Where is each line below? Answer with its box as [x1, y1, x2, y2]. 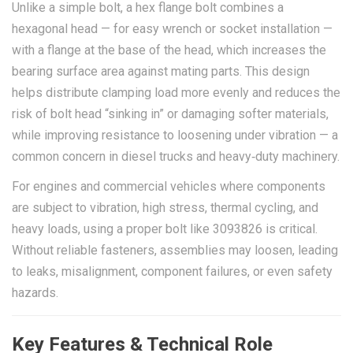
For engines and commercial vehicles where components [12, 179, 325, 194]
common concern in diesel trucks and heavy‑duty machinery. [12, 148, 340, 164]
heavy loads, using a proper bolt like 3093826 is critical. [12, 221, 318, 236]
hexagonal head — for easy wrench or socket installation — [12, 20, 333, 36]
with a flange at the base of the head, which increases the [12, 42, 326, 58]
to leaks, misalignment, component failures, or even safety [12, 264, 333, 279]
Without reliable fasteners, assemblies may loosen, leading [12, 243, 338, 258]
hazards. [12, 285, 58, 300]
